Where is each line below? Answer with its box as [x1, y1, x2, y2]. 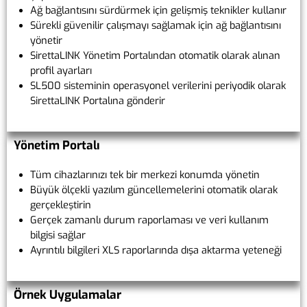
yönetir [30, 34, 62, 48]
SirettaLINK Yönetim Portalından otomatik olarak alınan [30, 49, 280, 63]
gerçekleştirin [30, 198, 91, 212]
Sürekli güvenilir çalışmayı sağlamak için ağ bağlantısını [30, 19, 281, 33]
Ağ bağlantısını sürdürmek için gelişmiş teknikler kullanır [30, 3, 286, 18]
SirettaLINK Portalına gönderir [30, 94, 165, 108]
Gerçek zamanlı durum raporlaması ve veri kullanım [30, 213, 269, 228]
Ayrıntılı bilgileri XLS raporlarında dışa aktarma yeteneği [30, 243, 282, 258]
